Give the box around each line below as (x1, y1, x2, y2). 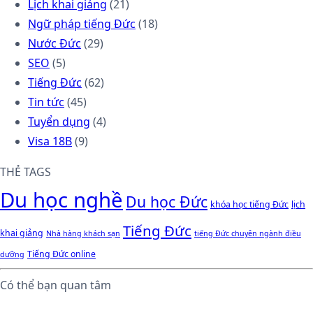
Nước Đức (28, 35, 81, 51)
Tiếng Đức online (27, 247, 96, 260)
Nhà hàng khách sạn (46, 228, 120, 238)
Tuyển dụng (28, 113, 90, 129)
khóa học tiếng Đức (210, 198, 289, 210)
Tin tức (28, 94, 64, 110)
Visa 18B (28, 133, 72, 149)
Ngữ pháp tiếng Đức (28, 15, 136, 31)
